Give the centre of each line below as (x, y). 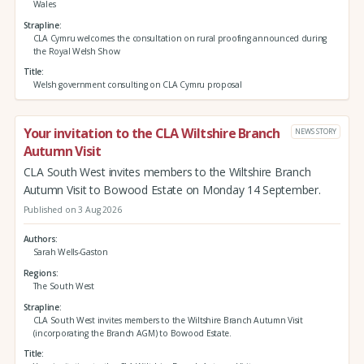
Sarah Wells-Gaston (70, 252)
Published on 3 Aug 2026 (72, 209)
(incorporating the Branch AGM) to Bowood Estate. (132, 333)
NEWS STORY (316, 131)
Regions (40, 273)
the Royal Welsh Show (76, 51)
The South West (63, 286)
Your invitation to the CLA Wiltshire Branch (152, 134)
